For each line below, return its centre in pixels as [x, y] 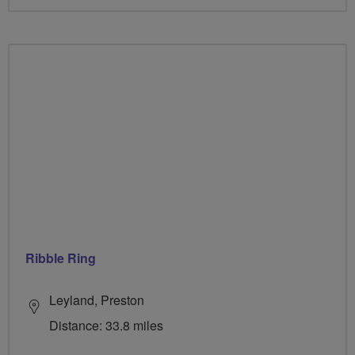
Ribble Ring [61, 258]
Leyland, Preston [97, 300]
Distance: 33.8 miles [106, 326]
